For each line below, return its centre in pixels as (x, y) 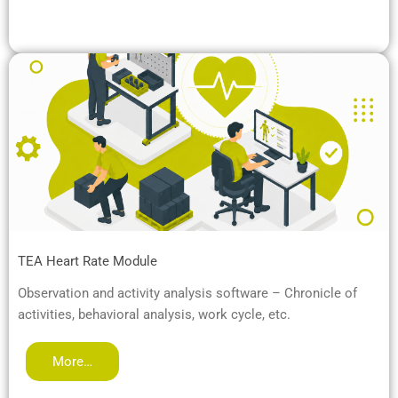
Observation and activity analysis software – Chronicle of (187, 293)
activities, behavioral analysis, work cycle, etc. (154, 314)
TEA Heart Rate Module (88, 261)
